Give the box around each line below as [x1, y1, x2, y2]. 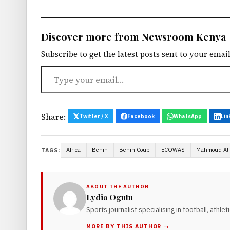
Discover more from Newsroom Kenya [41, 30, 226, 44]
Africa [66, 146, 81, 154]
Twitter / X [80, 113, 108, 120]
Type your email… [41, 60, 70, 72]
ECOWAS [161, 146, 185, 154]
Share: [41, 111, 66, 123]
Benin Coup [119, 146, 150, 154]
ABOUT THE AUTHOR [86, 183, 149, 190]
